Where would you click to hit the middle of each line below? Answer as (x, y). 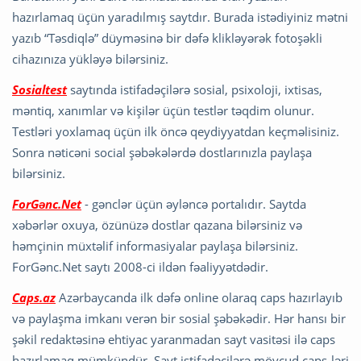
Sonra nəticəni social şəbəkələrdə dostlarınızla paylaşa (162, 152)
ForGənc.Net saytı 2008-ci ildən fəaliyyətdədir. (140, 266)
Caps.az (34, 297)
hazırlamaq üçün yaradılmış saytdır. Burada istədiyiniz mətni (180, 17)
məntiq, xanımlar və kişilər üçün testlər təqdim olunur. (163, 110)
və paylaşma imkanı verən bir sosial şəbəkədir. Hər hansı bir (179, 318)
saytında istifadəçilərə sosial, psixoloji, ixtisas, (195, 89)
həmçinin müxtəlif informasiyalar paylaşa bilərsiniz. (155, 245)
